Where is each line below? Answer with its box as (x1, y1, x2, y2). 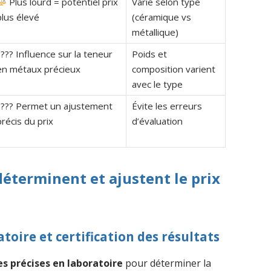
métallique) (131, 25, 178, 38)
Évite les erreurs (131, 99, 202, 112)
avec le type (131, 77, 183, 90)
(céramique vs (131, 10, 191, 23)
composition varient (131, 62, 215, 75)
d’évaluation (131, 114, 183, 127)
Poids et (131, 47, 167, 60)
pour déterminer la (123, 256, 212, 270)
